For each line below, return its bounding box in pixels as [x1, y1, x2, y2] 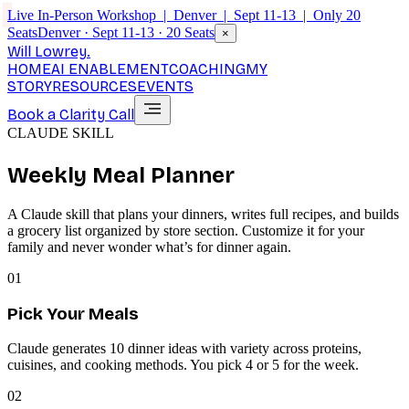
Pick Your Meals [7, 303, 139, 324]
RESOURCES [52, 78, 137, 95]
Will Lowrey [7, 43, 87, 60]
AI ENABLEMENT [51, 60, 169, 78]
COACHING [169, 60, 246, 78]
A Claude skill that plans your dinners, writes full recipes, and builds [7, 205, 399, 222]
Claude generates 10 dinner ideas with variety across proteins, [7, 341, 362, 357]
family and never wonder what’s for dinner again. [7, 238, 291, 255]
